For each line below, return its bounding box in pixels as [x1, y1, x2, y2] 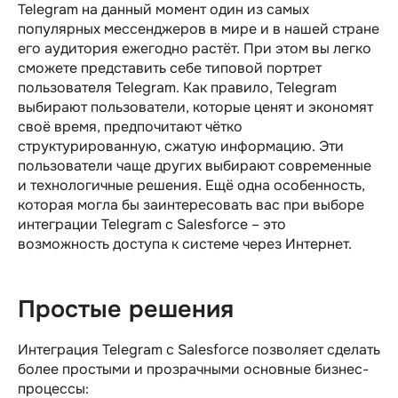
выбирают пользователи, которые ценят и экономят [18, 97, 373, 116]
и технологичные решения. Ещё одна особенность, [18, 175, 365, 195]
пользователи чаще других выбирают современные [18, 155, 371, 175]
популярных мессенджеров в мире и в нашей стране [18, 19, 379, 38]
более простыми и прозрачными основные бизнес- [18, 359, 369, 378]
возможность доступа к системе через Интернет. [18, 234, 352, 253]
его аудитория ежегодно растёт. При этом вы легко [18, 38, 371, 58]
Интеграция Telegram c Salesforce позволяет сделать [18, 339, 380, 359]
